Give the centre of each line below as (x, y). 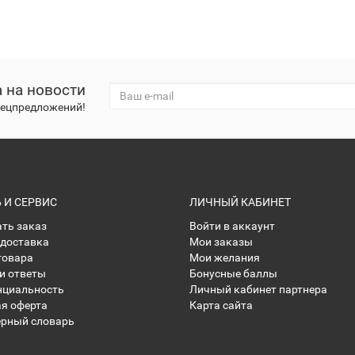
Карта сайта (221, 305)
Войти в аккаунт (232, 226)
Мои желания (224, 258)
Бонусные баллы (233, 273)
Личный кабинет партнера (258, 289)
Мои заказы (221, 242)
